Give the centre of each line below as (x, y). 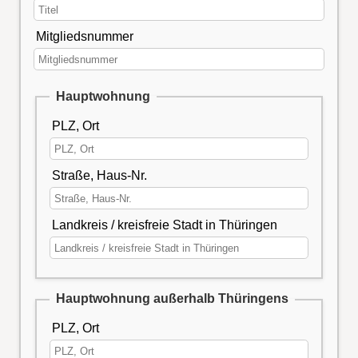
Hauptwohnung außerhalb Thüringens (172, 299)
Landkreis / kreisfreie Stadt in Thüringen (164, 225)
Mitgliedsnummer (85, 36)
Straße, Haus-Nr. (99, 175)
